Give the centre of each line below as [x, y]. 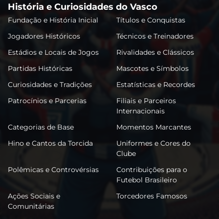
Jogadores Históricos [44, 36]
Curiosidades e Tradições [50, 84]
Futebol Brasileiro [147, 180]
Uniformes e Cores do [153, 143]
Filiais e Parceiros [146, 100]
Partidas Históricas [40, 68]
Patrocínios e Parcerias [47, 100]
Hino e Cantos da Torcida [50, 143]
